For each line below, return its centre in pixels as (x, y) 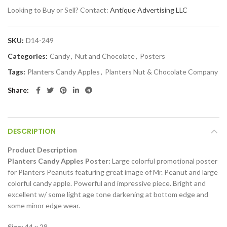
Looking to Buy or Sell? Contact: (59, 10)
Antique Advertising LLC (149, 10)
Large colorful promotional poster (164, 161)
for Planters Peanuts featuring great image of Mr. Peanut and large (113, 172)
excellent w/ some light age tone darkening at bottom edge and (108, 194)
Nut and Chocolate (105, 56)
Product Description (42, 150)
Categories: (28, 56)
